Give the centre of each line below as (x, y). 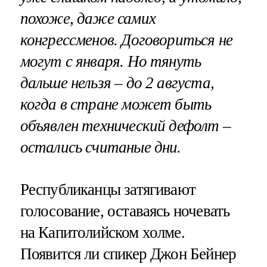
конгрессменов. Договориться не (126, 40)
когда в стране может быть (116, 104)
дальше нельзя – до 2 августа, (117, 83)
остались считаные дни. (100, 147)
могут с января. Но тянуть (111, 61)
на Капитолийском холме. (102, 232)
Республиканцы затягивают (108, 189)
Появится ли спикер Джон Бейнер (128, 254)
